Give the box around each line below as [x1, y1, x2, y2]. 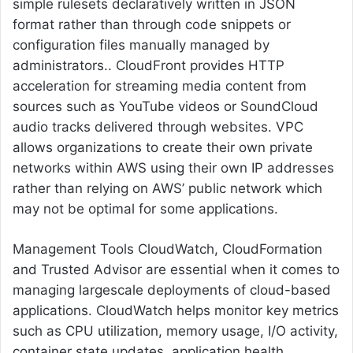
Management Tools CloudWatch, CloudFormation [13, 241, 322, 258]
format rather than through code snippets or [13, 17, 291, 33]
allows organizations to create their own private [13, 139, 313, 156]
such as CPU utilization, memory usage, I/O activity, [13, 323, 338, 340]
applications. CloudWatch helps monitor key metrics [13, 303, 339, 319]
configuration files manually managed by [13, 37, 269, 54]
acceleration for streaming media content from [13, 78, 307, 95]
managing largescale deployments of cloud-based [13, 282, 331, 299]
